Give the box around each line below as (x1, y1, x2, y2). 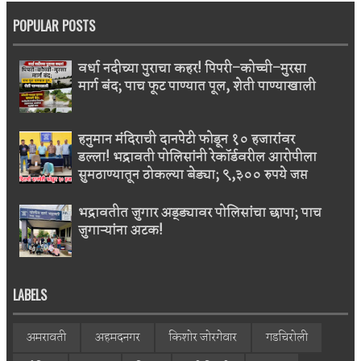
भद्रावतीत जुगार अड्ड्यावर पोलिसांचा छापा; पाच (78, 202, 322, 225)
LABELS (13, 284, 47, 305)
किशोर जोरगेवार (169, 327, 237, 347)
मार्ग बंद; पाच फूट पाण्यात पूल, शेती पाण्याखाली (78, 76, 316, 98)
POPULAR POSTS (13, 16, 95, 36)
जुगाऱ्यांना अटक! (78, 220, 163, 243)
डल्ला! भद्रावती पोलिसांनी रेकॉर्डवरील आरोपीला (78, 146, 317, 168)
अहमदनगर (95, 327, 140, 347)
